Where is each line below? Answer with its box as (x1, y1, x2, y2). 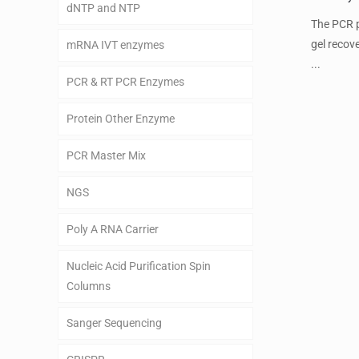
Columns (67, 280, 111, 292)
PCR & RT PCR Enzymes (67, 75, 184, 88)
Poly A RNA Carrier (67, 223, 159, 236)
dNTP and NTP (67, 2, 140, 14)
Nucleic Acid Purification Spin (67, 260, 211, 272)
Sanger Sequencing (67, 317, 162, 329)
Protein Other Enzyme (67, 112, 175, 125)
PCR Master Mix (67, 149, 146, 162)
